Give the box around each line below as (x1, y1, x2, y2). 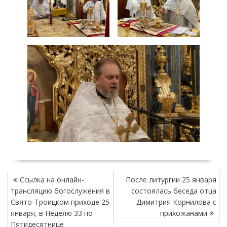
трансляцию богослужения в (10, 186, 110, 196)
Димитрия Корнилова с (136, 197, 217, 207)
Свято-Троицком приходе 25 (10, 197, 109, 207)
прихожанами (160, 208, 208, 218)
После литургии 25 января (126, 175, 217, 185)
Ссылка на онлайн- (19, 175, 84, 185)
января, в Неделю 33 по (10, 208, 93, 218)
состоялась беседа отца (131, 186, 217, 196)
